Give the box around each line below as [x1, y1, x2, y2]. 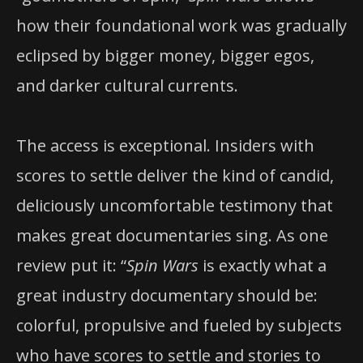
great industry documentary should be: [16, 284, 318, 307]
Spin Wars [126, 254, 199, 277]
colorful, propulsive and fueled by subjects [16, 314, 342, 337]
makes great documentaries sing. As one [16, 224, 328, 247]
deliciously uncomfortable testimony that [16, 194, 333, 217]
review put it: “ [16, 254, 126, 277]
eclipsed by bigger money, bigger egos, [16, 45, 314, 67]
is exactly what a [199, 254, 327, 277]
